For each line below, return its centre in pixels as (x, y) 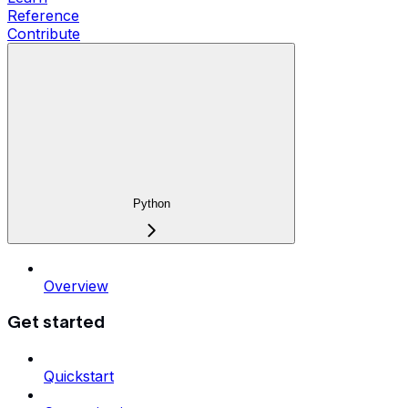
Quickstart (79, 376)
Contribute (44, 33)
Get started (56, 322)
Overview (76, 286)
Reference (43, 15)
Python (151, 204)
